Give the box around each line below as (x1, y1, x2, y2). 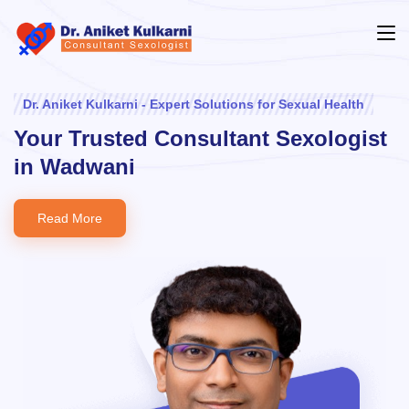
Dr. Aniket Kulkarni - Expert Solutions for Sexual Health (23, 97, 364, 111)
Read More (37, 211, 102, 225)
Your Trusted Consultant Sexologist (14, 126, 387, 151)
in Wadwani (14, 154, 135, 179)
